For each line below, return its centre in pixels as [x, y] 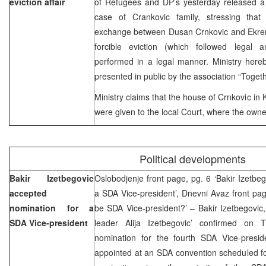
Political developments [193, 158]
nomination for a [52, 208]
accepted [28, 193]
